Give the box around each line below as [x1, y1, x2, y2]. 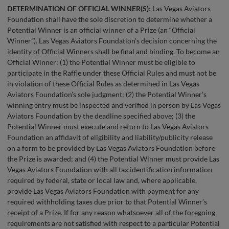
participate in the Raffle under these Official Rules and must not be [7, 68, 216, 78]
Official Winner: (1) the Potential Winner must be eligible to [7, 58, 195, 67]
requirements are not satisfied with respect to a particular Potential [7, 219, 220, 228]
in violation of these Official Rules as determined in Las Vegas [7, 79, 199, 88]
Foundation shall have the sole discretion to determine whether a [7, 15, 212, 24]
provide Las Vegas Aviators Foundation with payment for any [7, 187, 199, 196]
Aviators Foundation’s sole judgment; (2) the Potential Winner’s [7, 90, 207, 99]
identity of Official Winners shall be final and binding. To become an [7, 47, 220, 56]
